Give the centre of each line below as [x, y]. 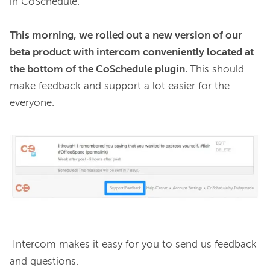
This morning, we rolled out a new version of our [126, 36]
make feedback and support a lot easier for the [120, 86]
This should [217, 70]
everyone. [32, 103]
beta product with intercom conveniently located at [132, 53]
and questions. [44, 262]
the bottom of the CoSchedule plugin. [100, 70]
